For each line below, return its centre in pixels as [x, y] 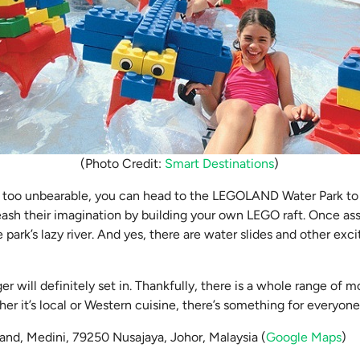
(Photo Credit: [123, 164]
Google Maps [304, 337]
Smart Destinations [220, 164]
